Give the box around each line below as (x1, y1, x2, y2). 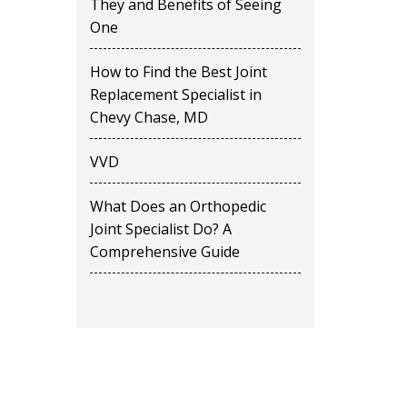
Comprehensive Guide (89, 242, 240, 262)
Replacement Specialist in (89, 84, 262, 104)
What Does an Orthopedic (89, 196, 266, 216)
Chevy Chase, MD (89, 107, 208, 127)
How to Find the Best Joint (89, 62, 267, 82)
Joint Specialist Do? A (89, 219, 232, 239)
